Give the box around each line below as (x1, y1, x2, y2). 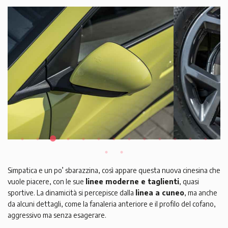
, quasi (179, 177, 199, 186)
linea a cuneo (135, 188, 184, 197)
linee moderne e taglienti (85, 177, 179, 186)
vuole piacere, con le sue (8, 177, 85, 186)
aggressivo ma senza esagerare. (8, 210, 106, 219)
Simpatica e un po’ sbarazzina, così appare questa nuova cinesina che (8, 165, 220, 175)
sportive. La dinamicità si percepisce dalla (8, 188, 135, 197)
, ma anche (184, 188, 217, 197)
